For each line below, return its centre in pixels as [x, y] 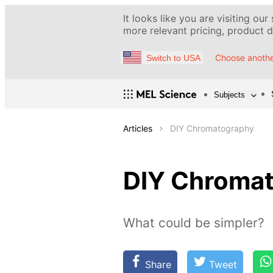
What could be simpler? [194, 223]
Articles [138, 129]
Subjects [229, 94]
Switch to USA [173, 58]
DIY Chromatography [212, 129]
